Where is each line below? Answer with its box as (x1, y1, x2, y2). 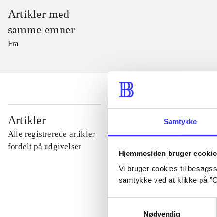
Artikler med (8, 8, 70, 21)
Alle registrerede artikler (8, 129, 95, 139)
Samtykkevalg (107, 198, 154, 207)
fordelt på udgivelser (8, 142, 82, 152)
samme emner (8, 23, 75, 36)
